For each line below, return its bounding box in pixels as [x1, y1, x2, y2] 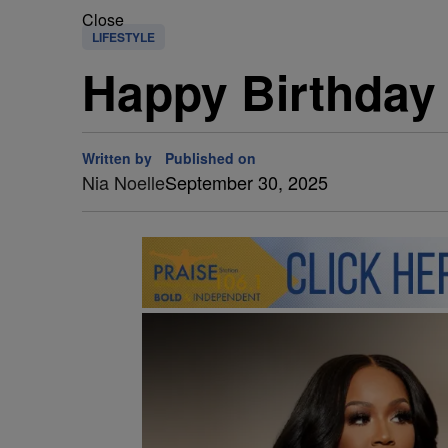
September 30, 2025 [165, 169, 328, 195]
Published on [165, 148, 256, 168]
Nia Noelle [82, 169, 165, 195]
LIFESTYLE [92, 28, 155, 46]
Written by [82, 148, 152, 168]
